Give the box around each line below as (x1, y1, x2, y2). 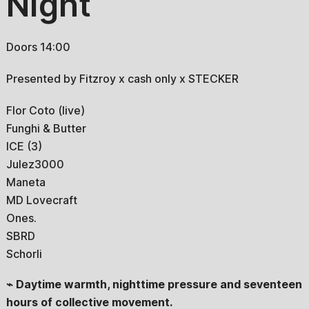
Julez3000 (6, 157, 64, 171)
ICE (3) (6, 139, 42, 153)
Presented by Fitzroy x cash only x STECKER (6, 71, 239, 86)
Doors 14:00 (6, 39, 70, 54)
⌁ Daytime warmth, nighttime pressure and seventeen (6, 277, 302, 291)
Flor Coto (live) (6, 103, 85, 117)
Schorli (6, 246, 42, 261)
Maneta (6, 175, 46, 189)
